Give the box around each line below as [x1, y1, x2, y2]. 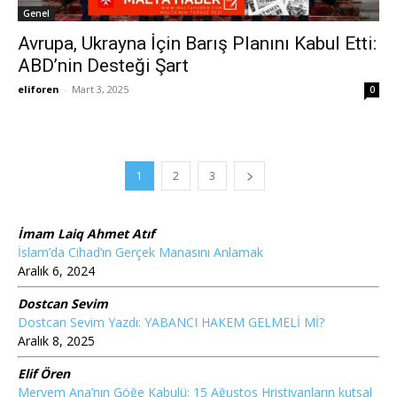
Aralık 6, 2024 [18, 262, 95, 279]
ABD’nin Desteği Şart [18, 55, 189, 76]
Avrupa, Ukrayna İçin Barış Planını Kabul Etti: [18, 33, 377, 54]
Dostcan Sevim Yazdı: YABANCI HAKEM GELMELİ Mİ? [18, 314, 324, 331]
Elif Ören [18, 365, 70, 382]
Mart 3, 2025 [72, 82, 128, 96]
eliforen [18, 82, 59, 96]
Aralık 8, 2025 [18, 332, 95, 349]
